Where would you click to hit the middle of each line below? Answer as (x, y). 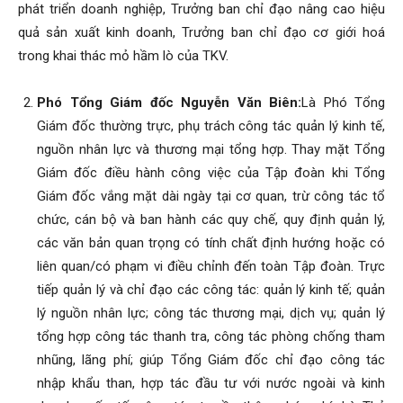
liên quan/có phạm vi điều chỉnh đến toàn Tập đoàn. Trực (211, 266)
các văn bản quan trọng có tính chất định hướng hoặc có (211, 243)
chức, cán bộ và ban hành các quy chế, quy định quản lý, (211, 219)
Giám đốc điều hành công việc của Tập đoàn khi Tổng (211, 173)
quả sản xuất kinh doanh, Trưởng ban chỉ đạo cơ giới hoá (201, 32)
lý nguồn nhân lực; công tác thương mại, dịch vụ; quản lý (211, 313)
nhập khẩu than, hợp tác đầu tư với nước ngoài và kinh (211, 383)
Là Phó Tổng (343, 103)
